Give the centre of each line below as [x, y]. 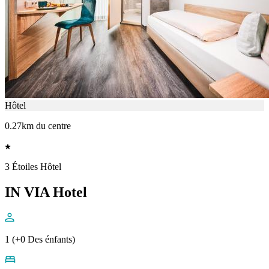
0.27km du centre [38, 126]
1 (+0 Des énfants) [40, 239]
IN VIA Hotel [46, 192]
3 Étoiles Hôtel [33, 167]
